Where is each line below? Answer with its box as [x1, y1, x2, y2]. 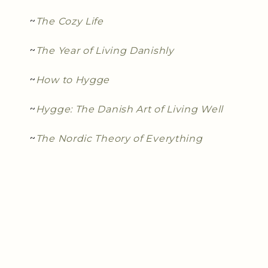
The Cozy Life [35, 15, 103, 27]
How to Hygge [35, 74, 110, 86]
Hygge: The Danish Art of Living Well [35, 103, 223, 115]
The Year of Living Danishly [35, 44, 174, 56]
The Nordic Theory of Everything [35, 132, 203, 144]
